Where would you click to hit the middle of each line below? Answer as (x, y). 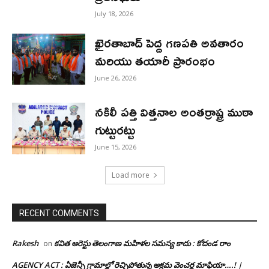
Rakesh (25, 243)
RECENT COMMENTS (59, 213)
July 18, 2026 (114, 13)
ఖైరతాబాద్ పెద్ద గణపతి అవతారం (170, 42)
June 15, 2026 (116, 147)
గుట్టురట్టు (115, 130)
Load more (130, 175)
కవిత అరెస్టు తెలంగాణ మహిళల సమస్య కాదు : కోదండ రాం (142, 243)
